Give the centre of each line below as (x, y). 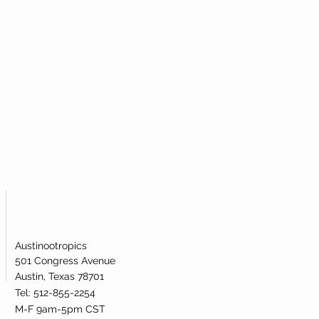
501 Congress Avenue (65, 260)
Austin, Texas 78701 (59, 276)
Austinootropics (51, 245)
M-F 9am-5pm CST (60, 309)
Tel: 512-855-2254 (57, 292)
